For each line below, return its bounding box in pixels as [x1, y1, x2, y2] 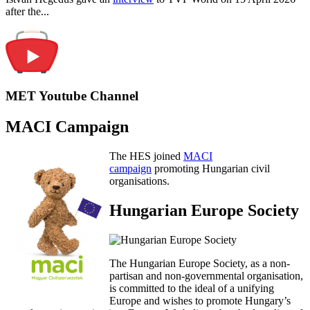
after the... [6, 5, 49, 17]
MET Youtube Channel [6, 89, 138, 104]
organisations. [109, 175, 170, 188]
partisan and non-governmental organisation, [109, 270, 303, 282]
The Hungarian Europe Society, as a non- [109, 257, 290, 270]
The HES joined [109, 150, 183, 163]
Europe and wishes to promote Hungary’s [109, 295, 291, 307]
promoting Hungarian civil [152, 163, 270, 175]
